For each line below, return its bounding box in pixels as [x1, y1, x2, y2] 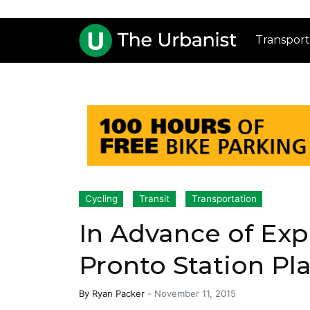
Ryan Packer [92, 288, 145, 300]
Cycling [84, 193, 118, 205]
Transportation [191, 193, 257, 205]
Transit [139, 193, 170, 205]
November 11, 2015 [154, 288, 236, 300]
